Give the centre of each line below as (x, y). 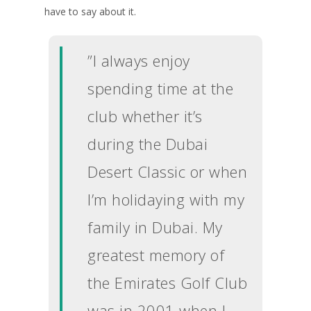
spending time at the (161, 88)
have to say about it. (91, 11)
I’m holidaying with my (166, 199)
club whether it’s (145, 116)
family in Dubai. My (155, 227)
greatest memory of (156, 254)
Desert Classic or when (168, 171)
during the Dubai (148, 143)
